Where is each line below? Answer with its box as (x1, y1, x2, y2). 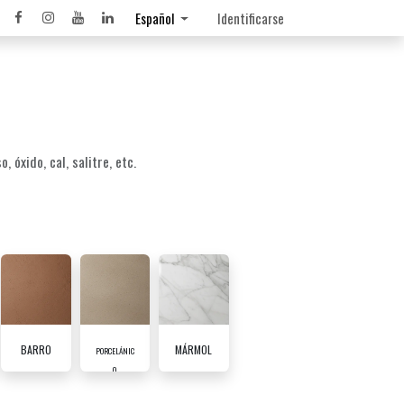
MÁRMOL (175, 341, 213, 357)
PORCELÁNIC (95, 344, 134, 357)
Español (135, 8, 175, 28)
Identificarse (217, 8, 284, 28)
